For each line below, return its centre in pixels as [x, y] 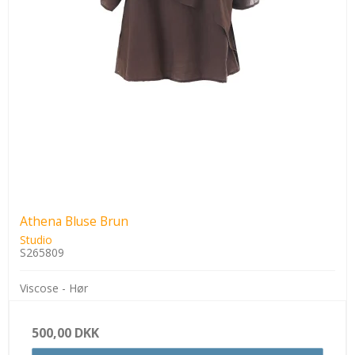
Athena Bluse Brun [74, 221]
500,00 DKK [65, 332]
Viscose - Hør [54, 288]
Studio [36, 239]
